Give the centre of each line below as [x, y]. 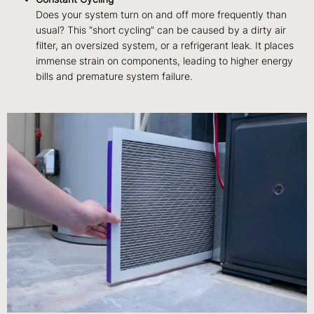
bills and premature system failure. [115, 77]
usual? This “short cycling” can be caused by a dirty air [161, 30]
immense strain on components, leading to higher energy [165, 61]
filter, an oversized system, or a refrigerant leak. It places [165, 46]
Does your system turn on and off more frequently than [162, 15]
